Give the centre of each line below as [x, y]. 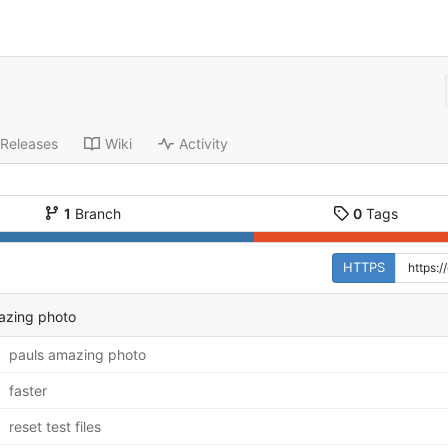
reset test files [54, 426]
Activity [203, 144]
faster [27, 390]
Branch [95, 213]
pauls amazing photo [77, 354]
